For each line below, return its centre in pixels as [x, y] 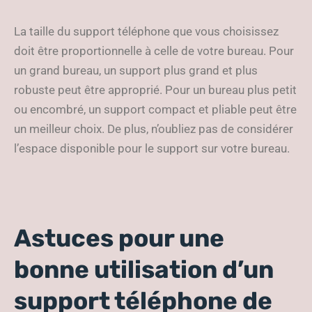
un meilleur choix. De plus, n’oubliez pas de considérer [154, 129]
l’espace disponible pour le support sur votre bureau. [152, 148]
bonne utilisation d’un [144, 270]
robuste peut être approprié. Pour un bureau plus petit [155, 90]
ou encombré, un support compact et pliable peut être [155, 109]
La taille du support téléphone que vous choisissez [146, 31]
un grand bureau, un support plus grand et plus [136, 70]
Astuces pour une [119, 238]
